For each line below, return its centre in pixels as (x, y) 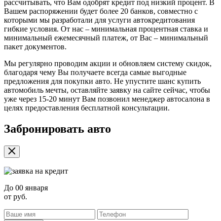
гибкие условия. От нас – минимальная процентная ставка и (106, 29)
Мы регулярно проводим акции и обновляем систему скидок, (108, 63)
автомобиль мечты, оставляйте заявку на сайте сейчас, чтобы (107, 90)
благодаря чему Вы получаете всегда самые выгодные (95, 72)
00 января (32, 188)
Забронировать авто (57, 129)
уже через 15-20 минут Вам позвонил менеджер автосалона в (107, 99)
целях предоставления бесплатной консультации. (87, 108)
